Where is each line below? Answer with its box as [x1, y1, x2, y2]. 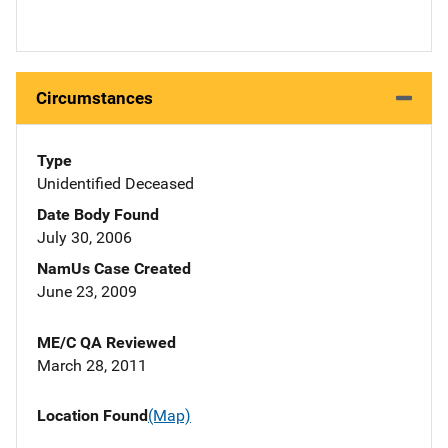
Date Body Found [37, 205, 159, 225]
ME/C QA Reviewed [37, 333, 176, 353]
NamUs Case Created [37, 259, 191, 279]
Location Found [37, 406, 148, 426]
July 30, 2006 [37, 228, 132, 248]
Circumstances [36, 88, 153, 109]
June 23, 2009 [37, 282, 137, 302]
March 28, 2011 [37, 356, 147, 376]
